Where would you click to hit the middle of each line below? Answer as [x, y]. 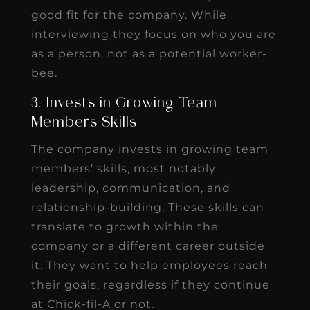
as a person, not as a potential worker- [149, 53]
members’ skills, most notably [123, 168]
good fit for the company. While [129, 15]
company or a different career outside [148, 246]
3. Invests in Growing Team [124, 103]
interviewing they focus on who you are [153, 34]
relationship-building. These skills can [147, 207]
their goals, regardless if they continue [150, 284]
